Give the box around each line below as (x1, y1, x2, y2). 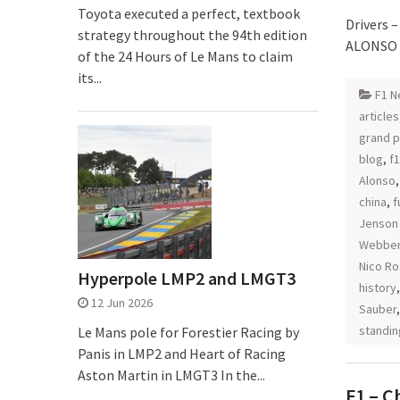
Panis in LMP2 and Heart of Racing (78, 345, 286, 362)
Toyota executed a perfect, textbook (78, 4, 300, 22)
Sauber (359, 301, 396, 317)
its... (78, 69, 102, 87)
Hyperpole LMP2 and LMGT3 (78, 267, 296, 289)
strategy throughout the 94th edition (78, 26, 307, 44)
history (359, 279, 396, 296)
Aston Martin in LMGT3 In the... (78, 366, 265, 384)
